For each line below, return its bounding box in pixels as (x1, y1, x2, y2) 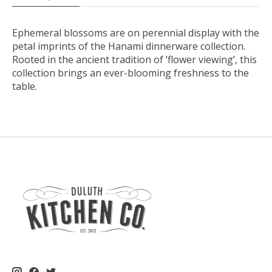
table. (12, 79, 37, 93)
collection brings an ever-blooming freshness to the (12, 66, 249, 80)
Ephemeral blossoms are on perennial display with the (12, 25, 259, 39)
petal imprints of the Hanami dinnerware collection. (12, 39, 245, 53)
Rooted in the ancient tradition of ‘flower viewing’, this (12, 52, 257, 66)
